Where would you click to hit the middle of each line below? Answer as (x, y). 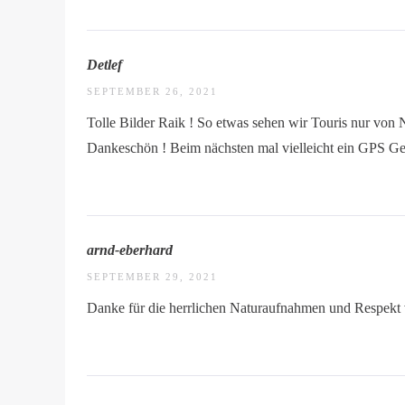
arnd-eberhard (130, 250)
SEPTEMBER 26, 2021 (152, 91)
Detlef (104, 65)
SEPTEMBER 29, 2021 (152, 277)
